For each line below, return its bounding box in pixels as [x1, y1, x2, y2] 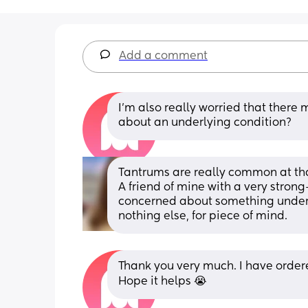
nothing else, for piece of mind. [118, 210, 287, 222]
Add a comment [119, 50, 208, 62]
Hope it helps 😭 [118, 276, 207, 287]
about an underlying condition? [118, 117, 291, 129]
